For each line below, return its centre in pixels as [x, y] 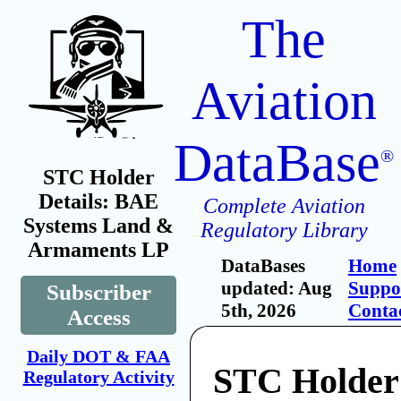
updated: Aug [277, 288]
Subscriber [98, 292]
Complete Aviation [284, 206]
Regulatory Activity [98, 377]
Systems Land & [98, 226]
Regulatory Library [284, 230]
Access [98, 317]
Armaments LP [98, 250]
